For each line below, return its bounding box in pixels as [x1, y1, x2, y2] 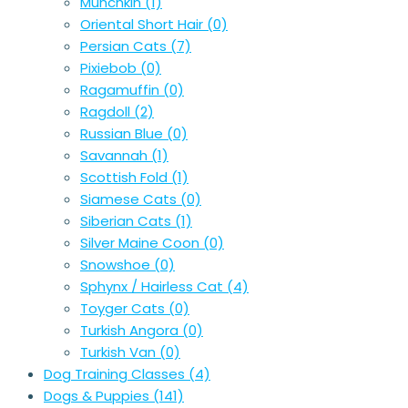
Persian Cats [80, 36, 170, 56]
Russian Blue [80, 124, 167, 144]
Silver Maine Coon [80, 233, 203, 253]
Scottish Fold [80, 168, 171, 188]
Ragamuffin [80, 80, 163, 100]
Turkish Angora [80, 321, 182, 341]
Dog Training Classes [44, 364, 189, 384]
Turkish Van [80, 342, 159, 362]
